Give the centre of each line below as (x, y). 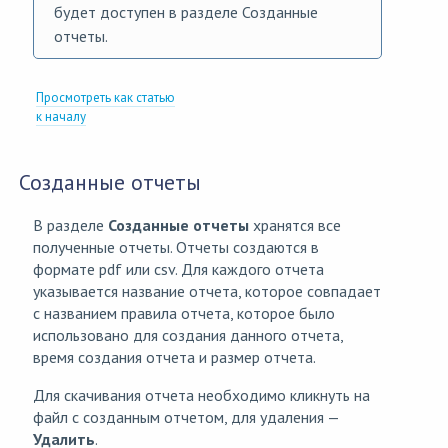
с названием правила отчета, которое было (184, 313)
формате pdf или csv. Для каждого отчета (178, 269)
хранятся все (295, 225)
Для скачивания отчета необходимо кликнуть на (201, 395)
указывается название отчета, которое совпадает (207, 291)
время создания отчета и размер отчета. (174, 357)
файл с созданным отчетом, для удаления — (186, 417)
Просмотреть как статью (106, 98)
